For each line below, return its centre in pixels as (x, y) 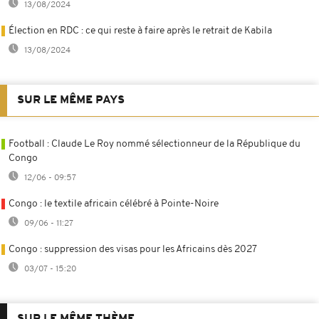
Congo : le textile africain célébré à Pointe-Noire (114, 204)
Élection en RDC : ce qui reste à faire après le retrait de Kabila (140, 31)
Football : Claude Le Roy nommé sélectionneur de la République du (155, 144)
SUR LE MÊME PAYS (71, 100)
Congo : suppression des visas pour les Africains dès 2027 (133, 249)
